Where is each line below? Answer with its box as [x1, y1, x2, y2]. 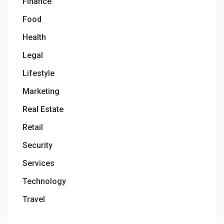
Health [22, 32, 46, 42]
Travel [22, 194, 45, 204]
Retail [22, 122, 43, 132]
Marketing [22, 86, 59, 96]
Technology [22, 176, 66, 186]
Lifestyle [22, 68, 54, 78]
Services [22, 158, 54, 168]
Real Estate [22, 104, 63, 114]
